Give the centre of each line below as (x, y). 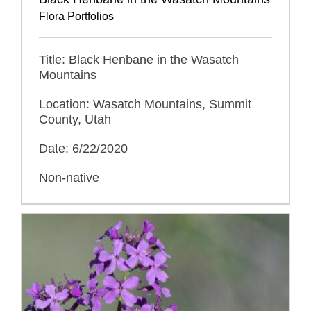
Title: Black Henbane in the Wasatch (139, 59)
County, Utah (75, 119)
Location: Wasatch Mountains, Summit (145, 104)
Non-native (69, 177)
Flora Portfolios (76, 16)
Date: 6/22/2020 (83, 148)
